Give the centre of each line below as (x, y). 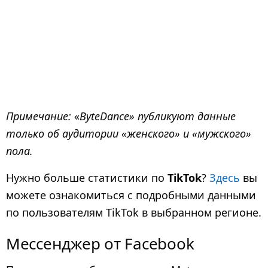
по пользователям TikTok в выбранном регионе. (134, 212)
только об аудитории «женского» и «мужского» (129, 133)
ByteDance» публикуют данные (158, 116)
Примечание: (40, 116)
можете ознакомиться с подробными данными (131, 195)
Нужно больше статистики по (87, 177)
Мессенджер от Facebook (100, 244)
